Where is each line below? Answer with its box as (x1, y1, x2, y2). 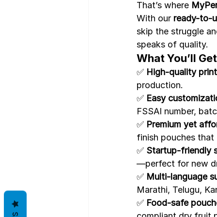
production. (137, 79, 183, 90)
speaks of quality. (137, 39, 208, 49)
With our (137, 13, 173, 23)
